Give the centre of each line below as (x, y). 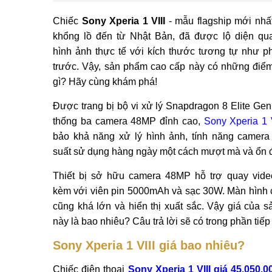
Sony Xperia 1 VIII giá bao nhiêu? (149, 245)
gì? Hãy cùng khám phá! (105, 81)
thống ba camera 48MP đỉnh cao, (128, 121)
